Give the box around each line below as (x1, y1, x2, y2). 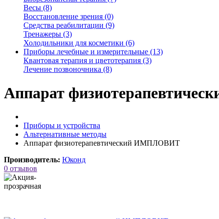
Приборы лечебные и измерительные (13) (23, 47, 163, 56)
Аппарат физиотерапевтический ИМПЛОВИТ (23, 139, 180, 148)
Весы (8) (23, 3, 52, 12)
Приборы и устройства (23, 121, 100, 130)
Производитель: (4, 155, 60, 164)
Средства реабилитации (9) (23, 21, 114, 29)
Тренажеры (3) (23, 29, 72, 38)
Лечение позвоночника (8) (23, 65, 112, 73)
